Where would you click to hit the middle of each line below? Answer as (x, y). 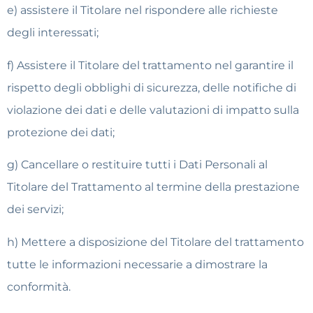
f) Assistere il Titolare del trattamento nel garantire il (150, 65)
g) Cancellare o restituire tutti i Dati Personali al (137, 165)
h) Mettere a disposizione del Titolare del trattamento (155, 242)
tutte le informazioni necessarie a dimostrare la (137, 264)
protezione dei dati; (61, 132)
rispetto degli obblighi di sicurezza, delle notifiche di (152, 87)
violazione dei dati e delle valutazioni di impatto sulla (153, 110)
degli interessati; (53, 33)
